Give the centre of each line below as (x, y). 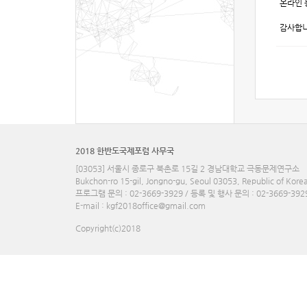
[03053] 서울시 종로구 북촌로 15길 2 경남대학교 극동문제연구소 (187, 169)
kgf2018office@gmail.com (156, 206)
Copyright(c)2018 (108, 228)
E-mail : (91, 206)
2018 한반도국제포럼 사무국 (125, 151)
